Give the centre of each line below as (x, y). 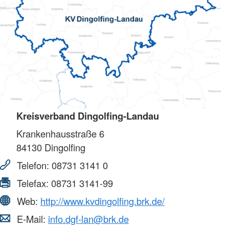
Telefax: (33, 183)
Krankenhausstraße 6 (60, 133)
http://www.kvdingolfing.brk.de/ (102, 201)
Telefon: (33, 165)
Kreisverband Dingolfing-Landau (88, 116)
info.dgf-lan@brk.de (88, 219)
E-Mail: (31, 219)
